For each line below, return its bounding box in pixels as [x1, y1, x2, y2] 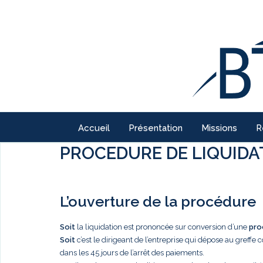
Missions [201, 123, 237, 133]
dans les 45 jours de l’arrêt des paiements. [60, 248, 204, 257]
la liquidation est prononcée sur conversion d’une [75, 222, 249, 231]
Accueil [78, 123, 110, 133]
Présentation [129, 123, 183, 133]
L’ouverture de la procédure [60, 193, 256, 210]
